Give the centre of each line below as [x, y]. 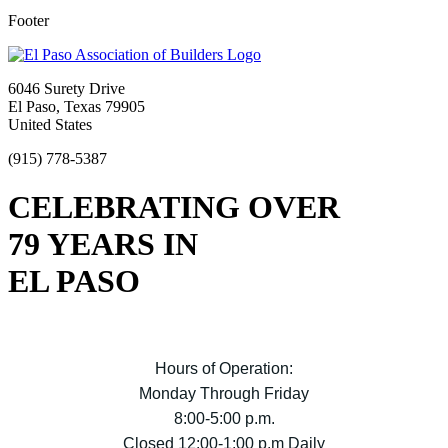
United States [50, 124]
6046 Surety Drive [66, 88]
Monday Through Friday [224, 393]
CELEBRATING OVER [174, 207]
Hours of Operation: [224, 368]
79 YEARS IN [103, 244]
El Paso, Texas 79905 [76, 106]
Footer [28, 20]
